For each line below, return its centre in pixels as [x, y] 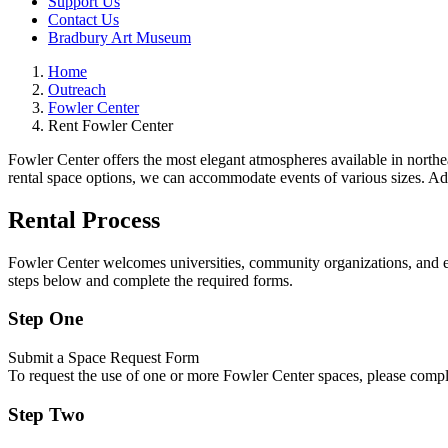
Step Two [46, 414]
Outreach [77, 89]
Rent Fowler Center [110, 125]
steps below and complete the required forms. [150, 280]
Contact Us [83, 19]
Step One [45, 319]
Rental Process [84, 219]
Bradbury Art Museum [119, 37]
